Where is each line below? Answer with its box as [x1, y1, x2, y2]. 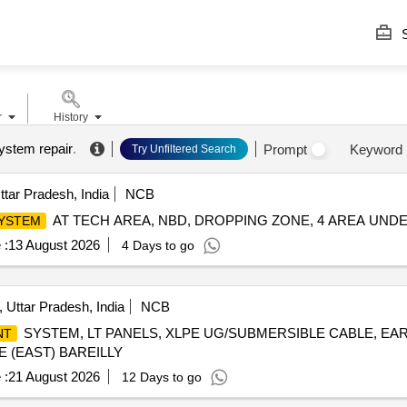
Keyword [349, 141, 402, 157]
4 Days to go [121, 238, 194, 253]
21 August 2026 [7, 369, 100, 384]
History [53, 111, 88, 124]
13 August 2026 [7, 237, 100, 253]
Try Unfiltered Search [131, 143, 236, 155]
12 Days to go [121, 370, 202, 384]
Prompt [263, 141, 307, 157]
